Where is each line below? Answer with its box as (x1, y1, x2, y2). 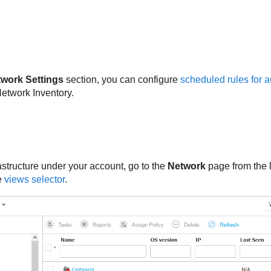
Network (167, 161, 206, 172)
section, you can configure (63, 74, 180, 85)
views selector (4, 174, 65, 185)
